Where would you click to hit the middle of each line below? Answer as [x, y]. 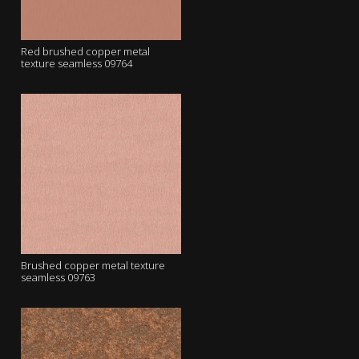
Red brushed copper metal [85, 51]
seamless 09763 [58, 277]
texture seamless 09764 [77, 63]
